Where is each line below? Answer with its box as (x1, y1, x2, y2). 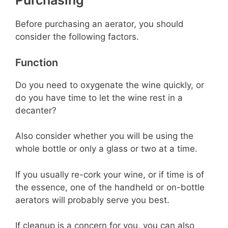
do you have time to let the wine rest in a (15, 92, 183, 103)
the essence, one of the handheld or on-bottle (15, 182, 205, 192)
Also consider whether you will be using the (15, 131, 193, 141)
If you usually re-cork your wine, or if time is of (15, 169, 204, 180)
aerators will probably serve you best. (15, 194, 169, 205)
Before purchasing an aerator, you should (15, 19, 184, 30)
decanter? (15, 105, 56, 116)
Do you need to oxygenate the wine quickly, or (15, 79, 204, 90)
